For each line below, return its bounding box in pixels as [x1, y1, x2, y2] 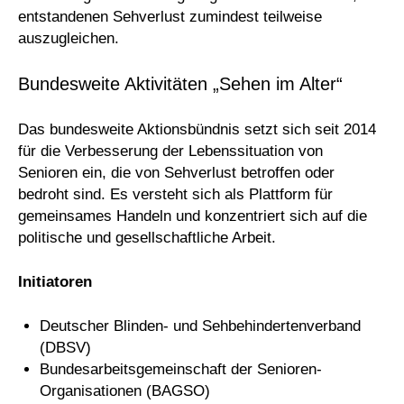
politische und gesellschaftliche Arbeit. [18, 228, 276, 246]
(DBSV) [40, 338, 91, 356]
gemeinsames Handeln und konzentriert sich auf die [18, 207, 367, 225]
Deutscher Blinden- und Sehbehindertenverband [40, 317, 361, 335]
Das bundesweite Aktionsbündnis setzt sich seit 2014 [18, 120, 376, 138]
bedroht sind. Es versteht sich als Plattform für [18, 185, 333, 203]
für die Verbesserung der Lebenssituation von [18, 142, 323, 160]
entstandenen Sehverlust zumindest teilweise [18, 8, 322, 26]
